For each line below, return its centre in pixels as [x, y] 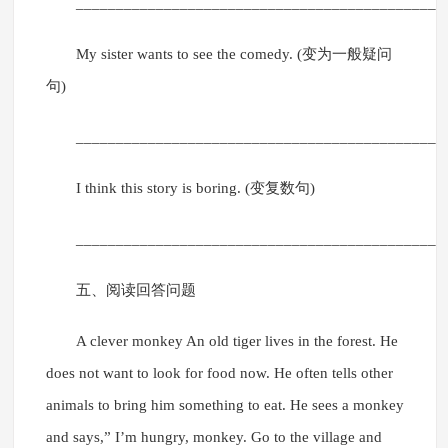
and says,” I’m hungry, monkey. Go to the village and [213, 437]
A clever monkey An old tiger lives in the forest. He [236, 341]
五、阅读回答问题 [135, 290]
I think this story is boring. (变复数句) [195, 188]
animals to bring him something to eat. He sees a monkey [224, 405]
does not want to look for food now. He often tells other [219, 373]
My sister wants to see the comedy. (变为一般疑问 [233, 54]
